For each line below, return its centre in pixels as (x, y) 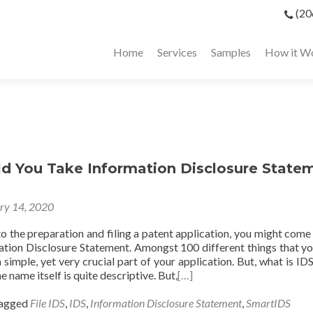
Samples (231, 52)
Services (177, 52)
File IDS (48, 303)
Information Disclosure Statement (166, 303)
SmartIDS (268, 303)
